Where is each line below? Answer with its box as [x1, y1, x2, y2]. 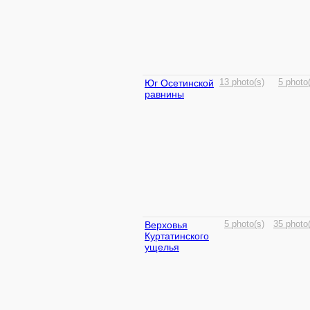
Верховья [145, 219, 188, 230]
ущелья [145, 241, 179, 253]
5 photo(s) [224, 219, 264, 229]
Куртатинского [145, 230, 209, 241]
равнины [145, 89, 184, 100]
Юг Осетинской [145, 77, 214, 89]
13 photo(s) [219, 77, 264, 87]
